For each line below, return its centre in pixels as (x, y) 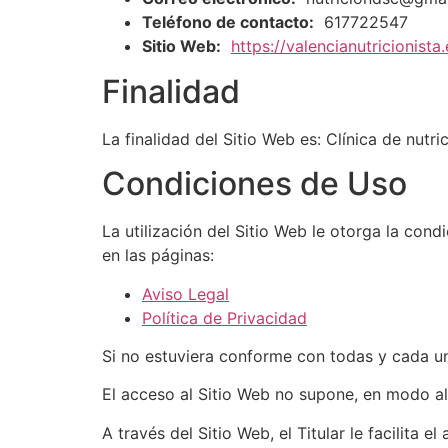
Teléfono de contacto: (228, 22)
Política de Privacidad (224, 317)
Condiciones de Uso (254, 184)
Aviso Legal (185, 293)
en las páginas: (158, 255)
